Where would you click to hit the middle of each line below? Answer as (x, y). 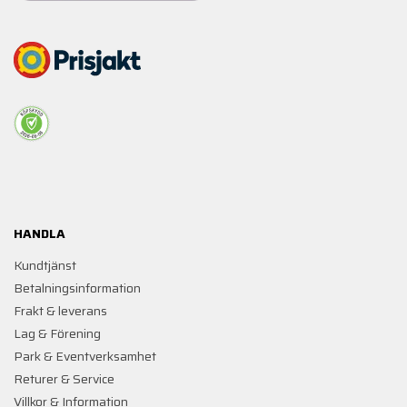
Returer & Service (64, 378)
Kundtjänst (45, 265)
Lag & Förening (57, 333)
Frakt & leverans (60, 310)
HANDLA (40, 233)
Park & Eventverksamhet (85, 356)
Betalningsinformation (77, 288)
